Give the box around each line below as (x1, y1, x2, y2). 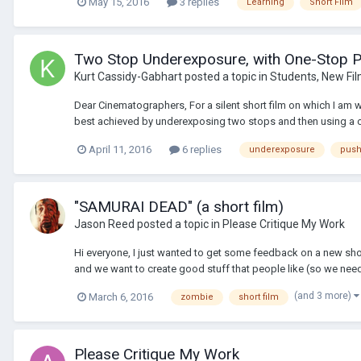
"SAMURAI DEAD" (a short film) (74, 197, 284, 216)
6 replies (180, 143, 222, 156)
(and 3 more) (294, 289, 354, 301)
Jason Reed (74, 217, 135, 230)
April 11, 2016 (89, 143, 151, 156)
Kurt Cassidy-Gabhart (74, 70, 182, 84)
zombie (180, 291, 214, 302)
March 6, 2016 (89, 290, 153, 303)
